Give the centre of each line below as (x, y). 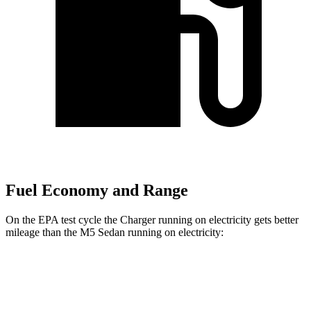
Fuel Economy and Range (97, 191)
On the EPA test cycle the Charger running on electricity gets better (152, 220)
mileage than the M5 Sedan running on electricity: (115, 233)
